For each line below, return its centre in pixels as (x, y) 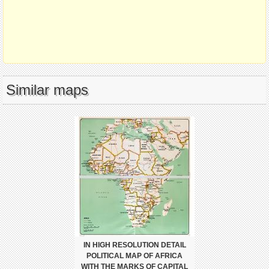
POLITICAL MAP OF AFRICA (134, 256)
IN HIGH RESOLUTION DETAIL (134, 245)
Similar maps (47, 90)
